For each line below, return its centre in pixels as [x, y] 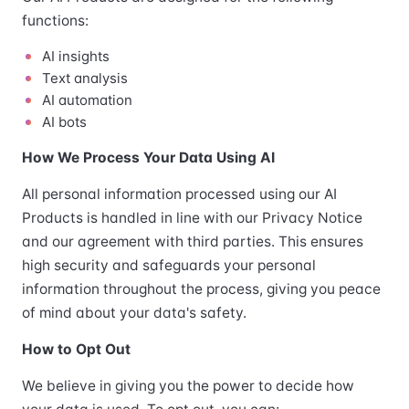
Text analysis [85, 78]
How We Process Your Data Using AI [148, 157]
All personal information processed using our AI [179, 194]
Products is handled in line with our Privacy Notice [192, 218]
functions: [55, 21]
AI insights [76, 56]
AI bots [64, 122]
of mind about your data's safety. [134, 313]
